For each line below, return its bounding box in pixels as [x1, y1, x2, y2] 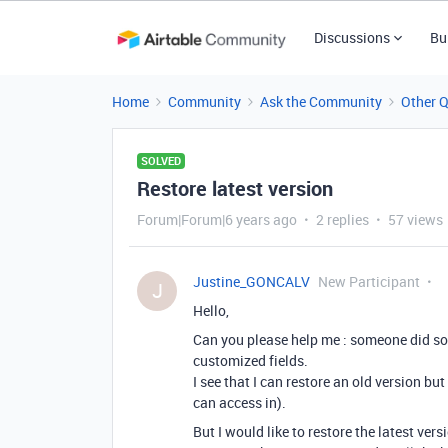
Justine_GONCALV [193, 272, 310, 291]
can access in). [193, 393, 286, 412]
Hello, [193, 301, 229, 320]
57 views [388, 210, 443, 229]
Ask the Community [260, 92, 382, 111]
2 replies [316, 210, 369, 229]
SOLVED [141, 153, 181, 168]
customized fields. [193, 351, 308, 370]
